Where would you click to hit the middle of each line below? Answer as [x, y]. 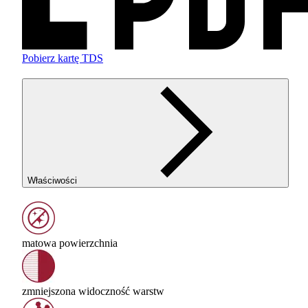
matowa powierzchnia [70, 243]
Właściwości [52, 181]
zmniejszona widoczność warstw [93, 291]
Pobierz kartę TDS [63, 58]
